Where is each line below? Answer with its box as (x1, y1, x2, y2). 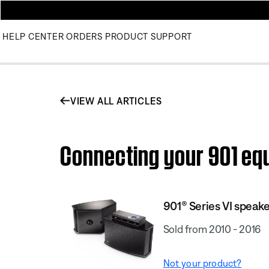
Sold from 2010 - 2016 (163, 222, 261, 235)
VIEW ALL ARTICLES (70, 95, 162, 106)
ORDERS (66, 31, 103, 41)
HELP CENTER (2, 31, 64, 41)
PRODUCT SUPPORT (104, 31, 192, 41)
